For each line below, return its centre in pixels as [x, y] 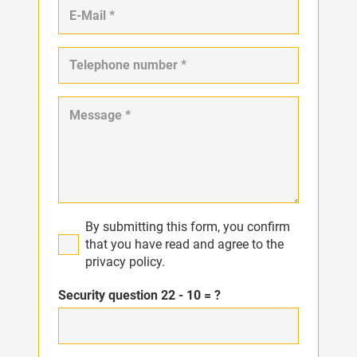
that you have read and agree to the [184, 245]
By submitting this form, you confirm [188, 227]
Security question [110, 295]
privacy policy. [125, 262]
